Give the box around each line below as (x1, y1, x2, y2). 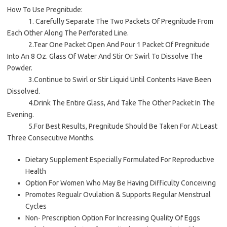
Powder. (7, 64, 32, 72)
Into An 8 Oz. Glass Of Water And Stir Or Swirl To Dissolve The (7, 52, 203, 61)
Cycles (25, 202, 47, 211)
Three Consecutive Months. (7, 134, 95, 142)
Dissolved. (7, 87, 40, 96)
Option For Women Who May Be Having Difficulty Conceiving (25, 179, 216, 187)
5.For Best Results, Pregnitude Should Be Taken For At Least (7, 122, 217, 131)
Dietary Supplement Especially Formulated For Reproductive (25, 156, 214, 164)
